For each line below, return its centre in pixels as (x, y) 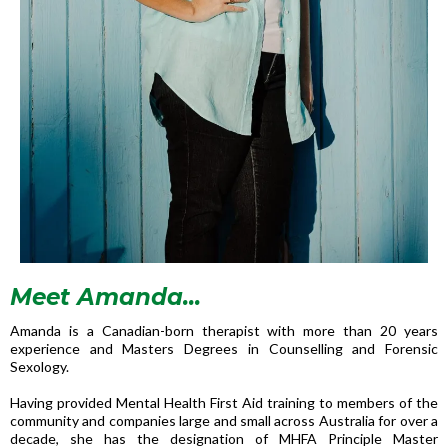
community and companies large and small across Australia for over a (224, 420)
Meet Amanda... (105, 296)
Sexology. (39, 366)
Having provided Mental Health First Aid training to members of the (224, 402)
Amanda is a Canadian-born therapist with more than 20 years (224, 330)
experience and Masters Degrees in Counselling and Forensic (224, 348)
